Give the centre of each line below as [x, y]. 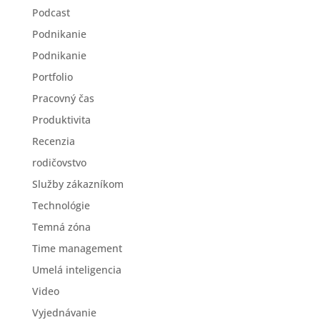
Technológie [61, 205]
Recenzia [53, 141]
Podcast [51, 12]
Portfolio [52, 77]
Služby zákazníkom [77, 184]
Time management [77, 248]
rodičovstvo [59, 162]
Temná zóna [61, 227]
